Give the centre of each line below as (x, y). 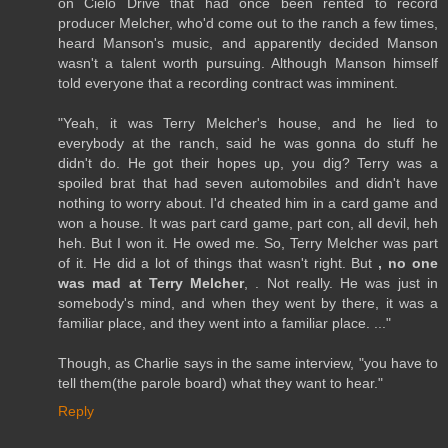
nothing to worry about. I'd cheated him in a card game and (248, 202)
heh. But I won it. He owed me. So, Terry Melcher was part (248, 242)
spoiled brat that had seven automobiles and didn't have (248, 182)
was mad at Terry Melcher (151, 282)
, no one (408, 262)
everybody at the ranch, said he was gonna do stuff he (248, 142)
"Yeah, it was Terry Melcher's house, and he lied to (248, 122)
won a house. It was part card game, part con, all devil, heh (248, 222)
